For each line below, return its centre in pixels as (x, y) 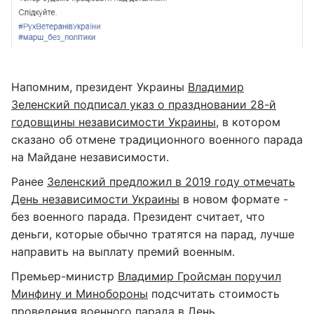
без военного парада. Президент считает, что (138, 217)
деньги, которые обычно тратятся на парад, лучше (153, 234)
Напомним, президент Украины (100, 87)
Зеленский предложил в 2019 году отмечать (171, 182)
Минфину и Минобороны (80, 294)
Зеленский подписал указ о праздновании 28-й (144, 105)
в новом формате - (234, 199)
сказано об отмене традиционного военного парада (157, 140)
